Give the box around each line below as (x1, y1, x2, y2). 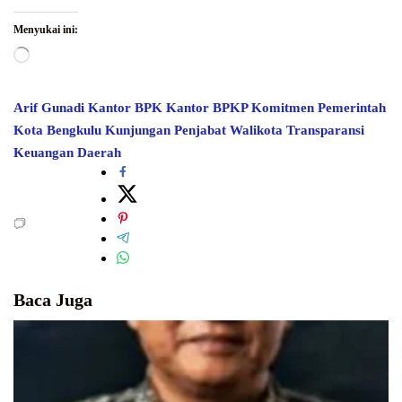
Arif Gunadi (13, 100, 84, 116)
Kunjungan (105, 123, 170, 138)
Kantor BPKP (166, 100, 248, 116)
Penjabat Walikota (174, 123, 283, 138)
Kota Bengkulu (13, 123, 101, 138)
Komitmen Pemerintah (251, 100, 386, 116)
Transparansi (286, 123, 364, 138)
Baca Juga (13, 290, 92, 310)
